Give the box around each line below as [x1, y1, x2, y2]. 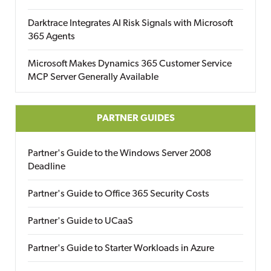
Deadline [28, 162, 65, 172]
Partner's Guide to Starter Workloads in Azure [28, 244, 214, 253]
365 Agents [28, 32, 75, 42]
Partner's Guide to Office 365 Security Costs [28, 189, 209, 199]
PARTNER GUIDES [96, 114, 175, 123]
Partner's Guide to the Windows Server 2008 [28, 149, 211, 158]
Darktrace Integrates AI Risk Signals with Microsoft [28, 19, 233, 28]
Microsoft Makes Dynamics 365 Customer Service [28, 59, 232, 69]
